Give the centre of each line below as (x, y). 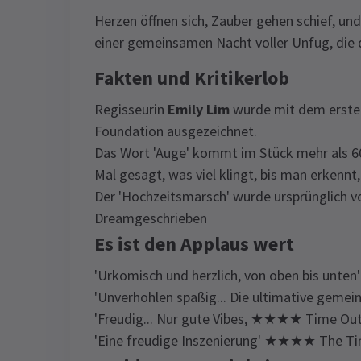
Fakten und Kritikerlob (192, 78)
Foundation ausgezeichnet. (176, 131)
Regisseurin (131, 109)
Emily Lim (199, 109)
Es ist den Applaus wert (194, 244)
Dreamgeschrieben (151, 218)
